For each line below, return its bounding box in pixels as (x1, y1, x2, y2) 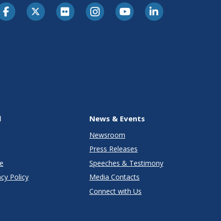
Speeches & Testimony (89, 158, 163, 168)
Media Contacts (89, 172, 140, 182)
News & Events (89, 113, 145, 123)
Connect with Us (89, 186, 142, 196)
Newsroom (89, 130, 125, 140)
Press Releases (89, 144, 138, 154)
